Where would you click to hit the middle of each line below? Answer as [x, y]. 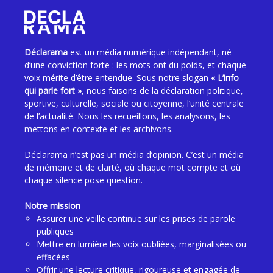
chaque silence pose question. [83, 180]
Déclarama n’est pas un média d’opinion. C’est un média [134, 154]
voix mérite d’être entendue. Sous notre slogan [118, 77]
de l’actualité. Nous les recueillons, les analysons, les [127, 116]
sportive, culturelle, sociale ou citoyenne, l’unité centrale [134, 103]
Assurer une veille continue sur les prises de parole [136, 218]
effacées [53, 257]
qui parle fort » [53, 90]
